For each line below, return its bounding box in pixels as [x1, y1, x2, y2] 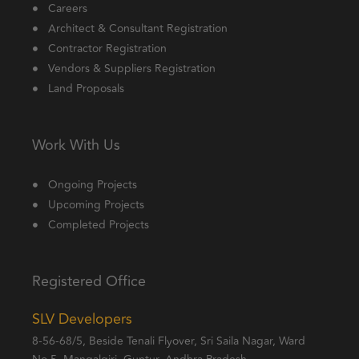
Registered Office [32, 270, 146, 292]
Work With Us [32, 134, 120, 156]
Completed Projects [47, 216, 149, 233]
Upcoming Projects [47, 196, 144, 213]
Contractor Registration [47, 40, 167, 57]
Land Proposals [47, 80, 124, 97]
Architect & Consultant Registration [47, 20, 228, 37]
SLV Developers [32, 308, 132, 330]
